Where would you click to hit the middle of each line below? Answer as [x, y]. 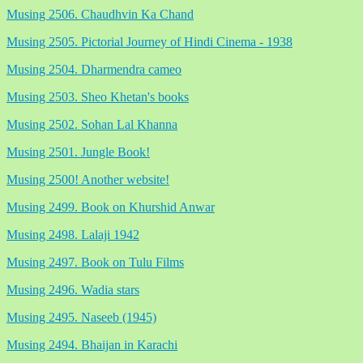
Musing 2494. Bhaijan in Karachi [92, 344]
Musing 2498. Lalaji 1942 [73, 234]
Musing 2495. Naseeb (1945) [81, 317]
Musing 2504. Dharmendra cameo [94, 69]
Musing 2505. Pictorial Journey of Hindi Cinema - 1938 [149, 41]
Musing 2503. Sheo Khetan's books [98, 96]
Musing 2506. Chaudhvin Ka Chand [100, 14]
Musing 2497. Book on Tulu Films [95, 262]
